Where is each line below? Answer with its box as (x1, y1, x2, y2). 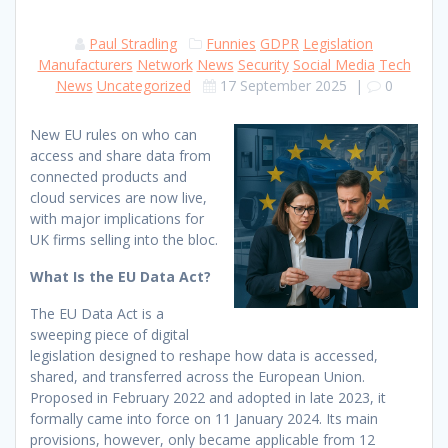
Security (237, 54, 289, 74)
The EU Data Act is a (30, 303, 164, 323)
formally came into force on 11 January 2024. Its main (30, 408, 378, 428)
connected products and (30, 166, 187, 186)
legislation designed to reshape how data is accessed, (30, 345, 378, 365)
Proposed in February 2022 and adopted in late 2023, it (30, 387, 386, 407)
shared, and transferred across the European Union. (30, 366, 365, 386)
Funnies (206, 33, 256, 53)
